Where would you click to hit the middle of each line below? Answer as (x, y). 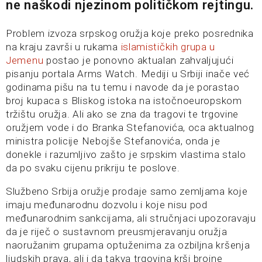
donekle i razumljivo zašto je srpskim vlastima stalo (126, 154)
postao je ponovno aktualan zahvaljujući (139, 60)
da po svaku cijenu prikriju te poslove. (93, 168)
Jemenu (25, 60)
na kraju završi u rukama (63, 47)
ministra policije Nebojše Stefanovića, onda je (113, 141)
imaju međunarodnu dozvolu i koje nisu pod (107, 205)
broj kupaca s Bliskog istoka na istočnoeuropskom (124, 101)
